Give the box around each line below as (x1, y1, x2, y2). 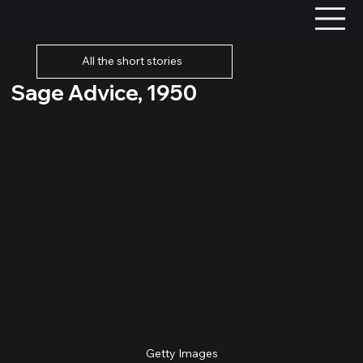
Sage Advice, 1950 (11, 79, 198, 106)
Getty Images (145, 345, 218, 361)
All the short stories (81, 53, 182, 69)
